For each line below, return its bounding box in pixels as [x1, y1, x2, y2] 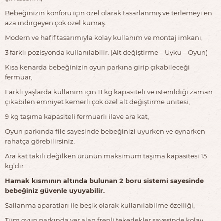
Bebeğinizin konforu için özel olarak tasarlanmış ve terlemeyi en [5, 8, 212, 17]
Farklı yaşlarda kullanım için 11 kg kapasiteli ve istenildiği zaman [5, 87, 213, 96]
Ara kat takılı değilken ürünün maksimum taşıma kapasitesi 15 [5, 151, 207, 160]
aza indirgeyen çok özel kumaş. [5, 18, 106, 27]
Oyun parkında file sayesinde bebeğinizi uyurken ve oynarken [5, 127, 205, 136]
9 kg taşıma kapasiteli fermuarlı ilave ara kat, [5, 112, 149, 121]
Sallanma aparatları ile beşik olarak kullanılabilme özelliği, [5, 201, 195, 210]
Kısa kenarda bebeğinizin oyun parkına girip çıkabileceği [5, 63, 190, 72]
